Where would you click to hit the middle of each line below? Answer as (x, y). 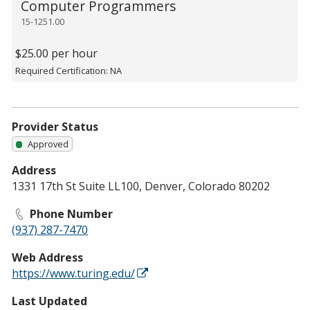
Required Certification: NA (68, 71)
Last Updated (49, 301)
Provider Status (55, 126)
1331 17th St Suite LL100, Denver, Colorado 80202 (141, 186)
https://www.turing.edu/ (73, 273)
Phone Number (70, 213)
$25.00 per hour (56, 54)
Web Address (47, 257)
